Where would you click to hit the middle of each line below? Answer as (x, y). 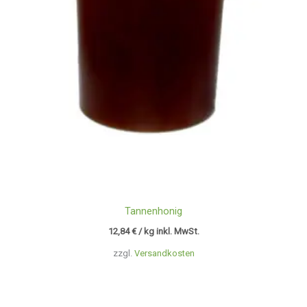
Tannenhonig (153, 211)
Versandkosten (164, 253)
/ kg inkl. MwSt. (169, 232)
